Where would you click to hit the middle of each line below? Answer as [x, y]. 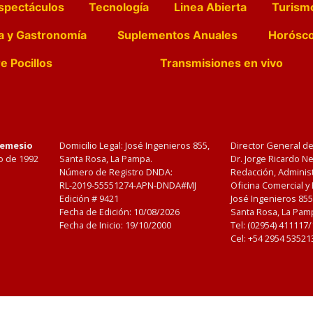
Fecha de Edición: [97, 212]
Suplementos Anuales [177, 35]
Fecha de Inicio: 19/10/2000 [116, 225]
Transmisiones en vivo [221, 63]
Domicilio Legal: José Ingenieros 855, [135, 145]
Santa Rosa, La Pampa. [106, 159]
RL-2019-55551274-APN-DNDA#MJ [128, 185]
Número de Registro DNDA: [116, 172]
